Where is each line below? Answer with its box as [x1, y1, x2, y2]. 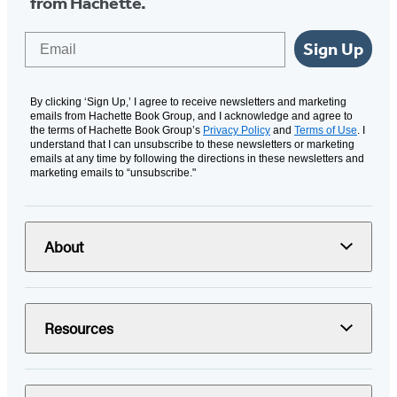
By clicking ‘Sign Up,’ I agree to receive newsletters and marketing [30, 95, 346, 108]
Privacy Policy [203, 123, 270, 136]
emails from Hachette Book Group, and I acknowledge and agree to [30, 109, 353, 122]
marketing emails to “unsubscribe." [30, 166, 196, 179]
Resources [44, 316, 113, 339]
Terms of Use [294, 123, 357, 136]
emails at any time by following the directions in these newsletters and [30, 152, 364, 165]
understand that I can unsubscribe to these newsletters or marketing [30, 137, 354, 151]
